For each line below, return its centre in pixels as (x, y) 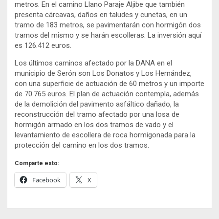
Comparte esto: (37, 164)
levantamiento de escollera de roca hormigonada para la (105, 135)
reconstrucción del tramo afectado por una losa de (97, 115)
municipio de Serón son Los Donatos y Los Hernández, (103, 74)
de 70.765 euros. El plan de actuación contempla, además (107, 94)
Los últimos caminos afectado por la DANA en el (93, 63)
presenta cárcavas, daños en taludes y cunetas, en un (101, 15)
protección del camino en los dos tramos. (82, 145)
